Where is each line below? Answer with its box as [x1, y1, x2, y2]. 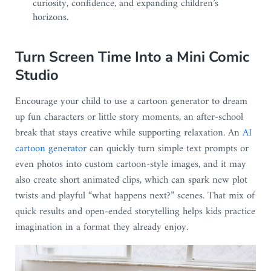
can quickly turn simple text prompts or [86, 139, 249, 158]
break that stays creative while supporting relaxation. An [15, 123, 243, 142]
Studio [15, 65, 59, 85]
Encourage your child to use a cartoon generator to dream [15, 92, 247, 111]
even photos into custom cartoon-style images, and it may [15, 155, 246, 174]
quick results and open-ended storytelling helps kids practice [15, 202, 255, 221]
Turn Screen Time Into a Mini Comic [15, 47, 249, 67]
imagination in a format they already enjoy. [15, 218, 188, 237]
